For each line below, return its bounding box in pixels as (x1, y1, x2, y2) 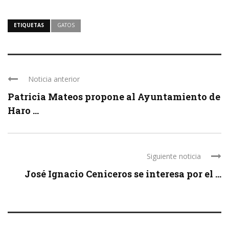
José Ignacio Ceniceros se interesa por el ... (25, 168, 221, 180)
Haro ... (8, 104, 39, 117)
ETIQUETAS (14, 21, 44, 29)
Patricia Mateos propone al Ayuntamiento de (8, 90, 220, 103)
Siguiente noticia (147, 151, 201, 162)
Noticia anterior (28, 74, 80, 84)
